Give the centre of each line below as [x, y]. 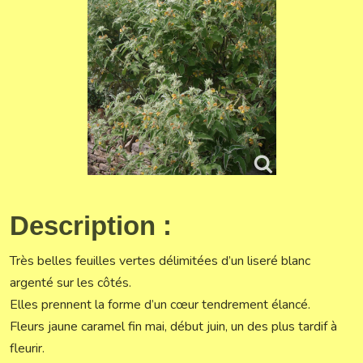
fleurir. [27, 348]
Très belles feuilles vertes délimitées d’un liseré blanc [160, 261]
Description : [91, 225]
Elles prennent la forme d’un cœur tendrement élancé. [160, 304]
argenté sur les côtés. [70, 282]
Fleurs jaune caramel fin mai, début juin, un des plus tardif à [173, 326]
